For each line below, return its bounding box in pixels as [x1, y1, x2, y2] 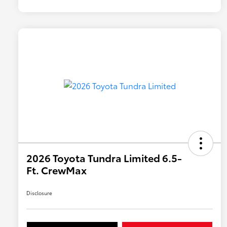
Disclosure [26, 189, 52, 197]
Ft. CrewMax [26, 163, 87, 177]
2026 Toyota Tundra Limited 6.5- [26, 150, 182, 165]
